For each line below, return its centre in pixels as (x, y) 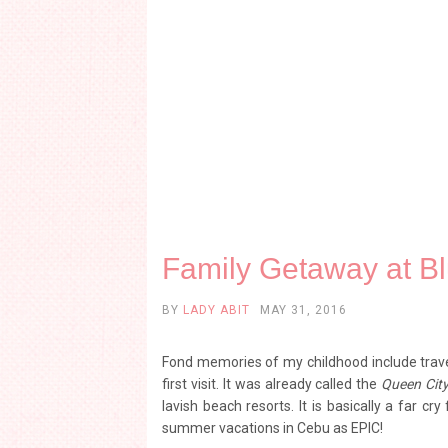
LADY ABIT (216, 310)
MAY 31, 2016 (303, 310)
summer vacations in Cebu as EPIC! (275, 428)
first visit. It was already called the (272, 384)
